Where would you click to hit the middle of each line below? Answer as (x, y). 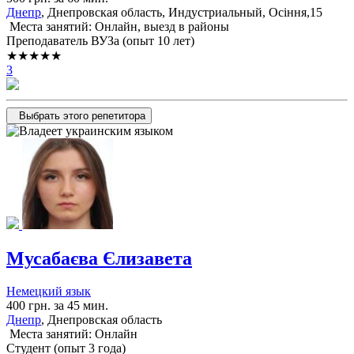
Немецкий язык (49, 292)
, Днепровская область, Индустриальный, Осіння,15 (182, 12)
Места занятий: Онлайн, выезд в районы (118, 26)
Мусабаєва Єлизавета (99, 258)
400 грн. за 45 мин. (57, 306)
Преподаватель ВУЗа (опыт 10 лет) (100, 40)
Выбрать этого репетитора (82, 115)
